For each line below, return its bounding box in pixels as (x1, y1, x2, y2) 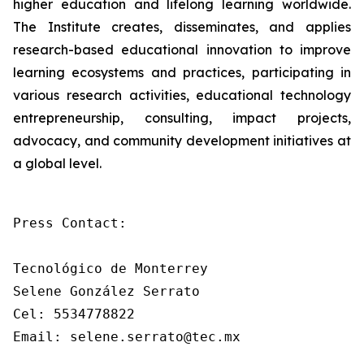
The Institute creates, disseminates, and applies (13, 19, 351, 35)
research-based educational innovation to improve (13, 41, 351, 58)
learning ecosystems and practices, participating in (13, 64, 351, 80)
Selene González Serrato (13, 284, 200, 299)
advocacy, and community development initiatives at (13, 132, 351, 149)
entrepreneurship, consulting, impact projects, (13, 110, 351, 126)
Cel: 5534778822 (13, 306, 135, 322)
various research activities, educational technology (13, 87, 351, 103)
